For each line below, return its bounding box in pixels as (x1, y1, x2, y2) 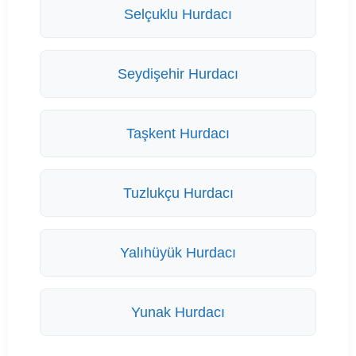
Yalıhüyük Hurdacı (120, 245, 236, 261)
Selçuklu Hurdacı (124, 6, 232, 23)
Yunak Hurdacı (131, 304, 225, 321)
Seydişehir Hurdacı (118, 66, 238, 83)
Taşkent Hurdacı (126, 126, 230, 142)
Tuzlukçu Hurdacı (122, 185, 234, 202)
